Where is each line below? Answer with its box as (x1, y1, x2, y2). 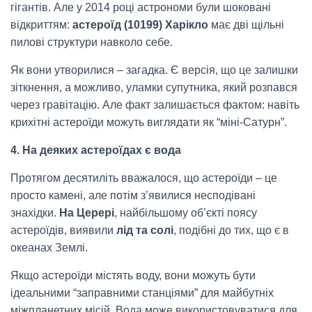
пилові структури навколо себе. (10, 36, 173, 49)
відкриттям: (10, 19, 72, 31)
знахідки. (10, 207, 59, 219)
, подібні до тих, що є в (173, 224, 289, 237)
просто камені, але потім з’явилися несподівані (10, 189, 256, 202)
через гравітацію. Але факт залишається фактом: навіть (10, 99, 299, 111)
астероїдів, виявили (10, 224, 116, 237)
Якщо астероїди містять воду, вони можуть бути (10, 270, 256, 282)
